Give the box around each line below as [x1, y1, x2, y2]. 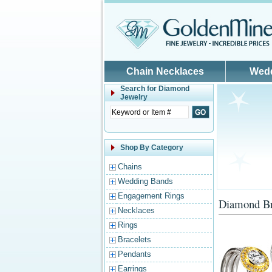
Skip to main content [113, 9, 180, 18]
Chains [118, 162, 142, 171]
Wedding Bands [118, 177, 173, 186]
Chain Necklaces [126, 66, 204, 76]
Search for [120, 84, 158, 93]
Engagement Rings [118, 191, 185, 200]
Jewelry [120, 93, 148, 101]
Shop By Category [120, 143, 183, 152]
